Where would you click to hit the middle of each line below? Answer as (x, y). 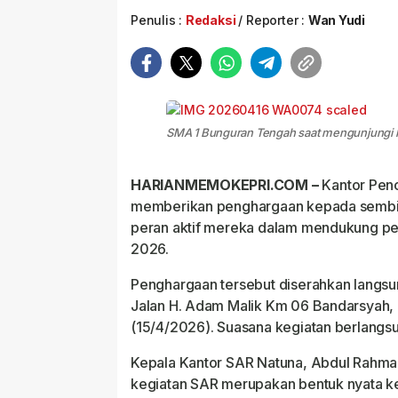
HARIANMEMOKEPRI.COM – (225, 185)
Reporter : (275, 20)
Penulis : (158, 20)
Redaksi (211, 20)
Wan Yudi (337, 20)
